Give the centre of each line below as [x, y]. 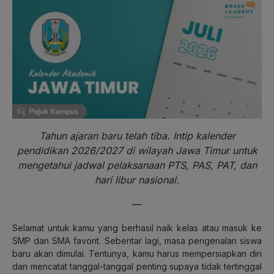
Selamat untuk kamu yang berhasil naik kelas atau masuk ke [137, 228]
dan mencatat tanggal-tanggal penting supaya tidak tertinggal [137, 266]
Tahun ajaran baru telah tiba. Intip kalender [137, 135]
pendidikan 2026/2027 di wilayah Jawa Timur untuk [137, 150]
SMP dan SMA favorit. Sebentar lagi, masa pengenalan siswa [137, 240]
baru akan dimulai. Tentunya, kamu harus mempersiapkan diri [137, 253]
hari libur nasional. [137, 180]
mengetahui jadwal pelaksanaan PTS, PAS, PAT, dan [137, 165]
